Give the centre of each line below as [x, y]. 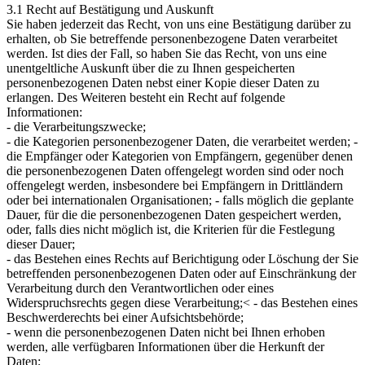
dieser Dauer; [41, 244]
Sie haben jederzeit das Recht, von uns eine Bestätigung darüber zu [179, 24]
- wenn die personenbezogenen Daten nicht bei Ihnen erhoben [166, 332]
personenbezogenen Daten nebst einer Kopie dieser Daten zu [163, 82]
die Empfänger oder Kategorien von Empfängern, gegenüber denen [180, 156]
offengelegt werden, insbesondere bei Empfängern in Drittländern [175, 185]
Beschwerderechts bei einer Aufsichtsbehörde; [125, 317]
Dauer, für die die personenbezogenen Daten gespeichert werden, [174, 214]
